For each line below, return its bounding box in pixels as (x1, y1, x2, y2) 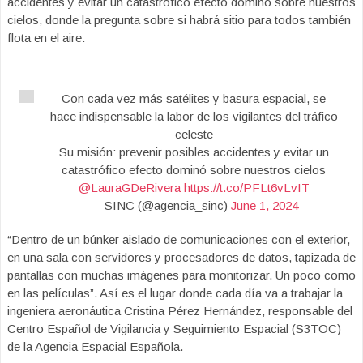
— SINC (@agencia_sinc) (89, 199, 231, 212)
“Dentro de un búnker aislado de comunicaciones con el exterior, (7, 233, 350, 246)
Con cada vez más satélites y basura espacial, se (62, 92, 326, 105)
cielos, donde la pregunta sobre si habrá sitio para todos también (7, 13, 351, 27)
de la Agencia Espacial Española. (7, 340, 183, 353)
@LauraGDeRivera (78, 181, 181, 194)
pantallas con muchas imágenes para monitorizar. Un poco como (7, 268, 356, 282)
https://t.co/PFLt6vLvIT (183, 181, 310, 194)
